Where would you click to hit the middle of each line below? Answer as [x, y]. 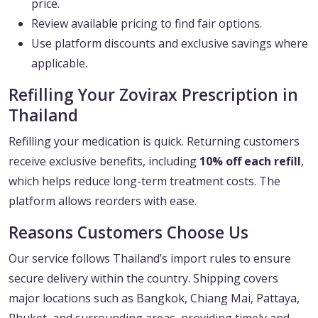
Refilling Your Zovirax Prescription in [153, 95]
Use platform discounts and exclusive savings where [170, 44]
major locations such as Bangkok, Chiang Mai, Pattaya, [154, 298]
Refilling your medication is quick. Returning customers [154, 142]
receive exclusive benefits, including [104, 161]
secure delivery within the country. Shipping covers [143, 279]
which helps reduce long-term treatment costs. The [144, 181]
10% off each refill [250, 161]
